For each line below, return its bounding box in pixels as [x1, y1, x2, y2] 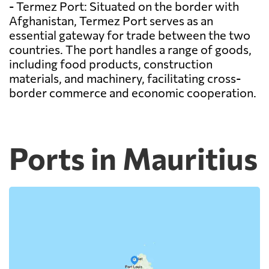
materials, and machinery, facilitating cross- [9, 71, 241, 86]
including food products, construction [9, 56, 213, 71]
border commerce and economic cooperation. [9, 85, 256, 100]
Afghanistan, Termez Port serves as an [9, 13, 213, 28]
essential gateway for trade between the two [9, 28, 250, 43]
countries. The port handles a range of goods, [9, 42, 252, 57]
